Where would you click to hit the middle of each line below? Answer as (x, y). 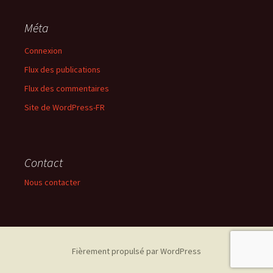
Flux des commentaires (67, 88)
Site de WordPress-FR (65, 107)
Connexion (43, 51)
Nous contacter (52, 182)
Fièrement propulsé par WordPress (136, 251)
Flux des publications (62, 69)
